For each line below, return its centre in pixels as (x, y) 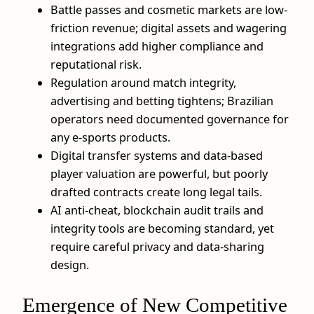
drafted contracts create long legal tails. (156, 192)
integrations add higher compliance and (157, 47)
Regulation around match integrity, (143, 83)
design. (70, 265)
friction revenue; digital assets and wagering (169, 28)
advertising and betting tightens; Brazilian (162, 101)
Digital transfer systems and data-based (157, 156)
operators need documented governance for (170, 120)
